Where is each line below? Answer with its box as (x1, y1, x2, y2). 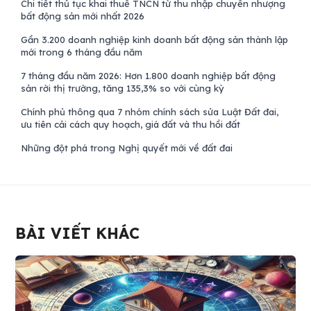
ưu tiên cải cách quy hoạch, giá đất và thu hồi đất (21, 118, 241, 130)
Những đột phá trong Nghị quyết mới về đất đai (21, 142, 233, 153)
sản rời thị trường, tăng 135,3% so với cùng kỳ (21, 82, 225, 94)
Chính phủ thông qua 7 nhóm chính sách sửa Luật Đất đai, (21, 106, 279, 117)
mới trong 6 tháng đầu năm (21, 46, 143, 58)
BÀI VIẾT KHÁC (15, 224, 140, 244)
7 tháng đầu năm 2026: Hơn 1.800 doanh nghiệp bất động (21, 69, 276, 81)
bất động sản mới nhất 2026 (21, 10, 145, 22)
